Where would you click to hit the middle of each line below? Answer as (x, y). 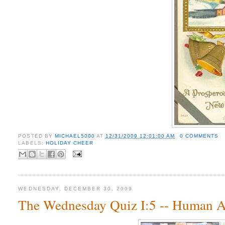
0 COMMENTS (199, 136)
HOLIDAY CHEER (69, 143)
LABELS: (32, 143)
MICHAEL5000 (75, 136)
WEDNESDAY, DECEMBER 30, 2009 (76, 188)
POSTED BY (36, 136)
